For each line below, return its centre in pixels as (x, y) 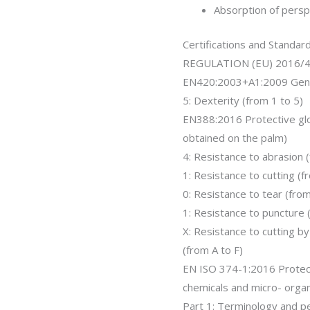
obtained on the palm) (235, 137)
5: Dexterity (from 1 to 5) (243, 100)
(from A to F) (213, 249)
